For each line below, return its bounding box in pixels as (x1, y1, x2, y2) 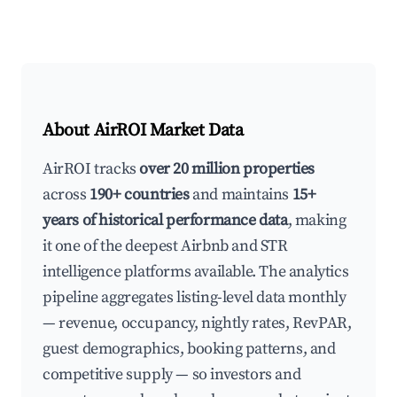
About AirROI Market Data (43, 120, 244, 142)
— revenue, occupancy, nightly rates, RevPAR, (43, 313, 352, 333)
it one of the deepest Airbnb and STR (43, 236, 288, 256)
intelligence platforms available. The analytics (43, 261, 349, 282)
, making (287, 210, 346, 230)
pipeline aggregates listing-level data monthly (43, 287, 346, 307)
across (43, 184, 90, 205)
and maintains (189, 184, 292, 205)
